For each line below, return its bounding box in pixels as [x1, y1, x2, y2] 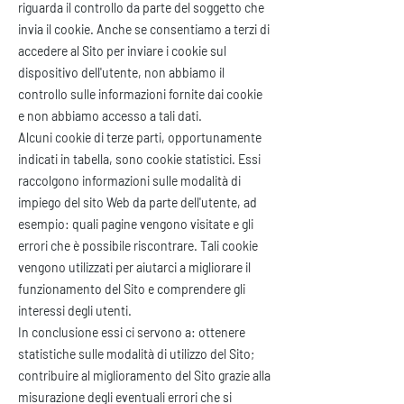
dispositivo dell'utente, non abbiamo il [18, 65, 225, 80]
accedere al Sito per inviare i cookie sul [18, 43, 226, 59]
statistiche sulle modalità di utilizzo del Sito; [18, 346, 254, 362]
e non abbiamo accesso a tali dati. [18, 108, 202, 124]
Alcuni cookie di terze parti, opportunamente [18, 130, 262, 145]
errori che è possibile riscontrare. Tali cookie [18, 238, 258, 253]
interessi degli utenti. [18, 303, 132, 318]
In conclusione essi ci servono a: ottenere [18, 325, 245, 340]
